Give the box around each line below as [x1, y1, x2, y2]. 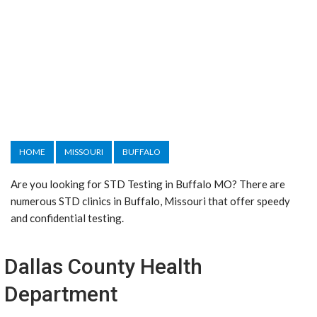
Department [4, 282, 117, 306]
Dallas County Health [4, 254, 202, 279]
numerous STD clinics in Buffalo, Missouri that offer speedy [11, 195, 290, 207]
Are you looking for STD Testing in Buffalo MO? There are [11, 178, 285, 190]
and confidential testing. [11, 212, 124, 224]
